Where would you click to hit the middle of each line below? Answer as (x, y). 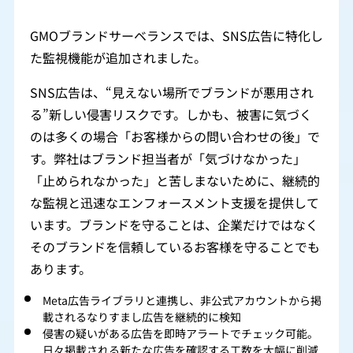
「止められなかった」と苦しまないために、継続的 (175, 181)
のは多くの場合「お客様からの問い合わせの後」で (175, 137)
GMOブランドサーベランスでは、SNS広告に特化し (176, 36)
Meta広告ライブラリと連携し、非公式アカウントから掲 (182, 301)
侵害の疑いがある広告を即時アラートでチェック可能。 (180, 334)
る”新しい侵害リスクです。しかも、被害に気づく (171, 115)
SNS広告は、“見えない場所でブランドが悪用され (172, 93)
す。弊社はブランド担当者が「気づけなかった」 (168, 159)
